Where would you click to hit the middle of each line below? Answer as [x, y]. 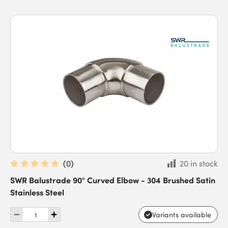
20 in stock [199, 163]
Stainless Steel [37, 192]
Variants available [182, 215]
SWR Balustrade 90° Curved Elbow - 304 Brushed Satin [113, 180]
